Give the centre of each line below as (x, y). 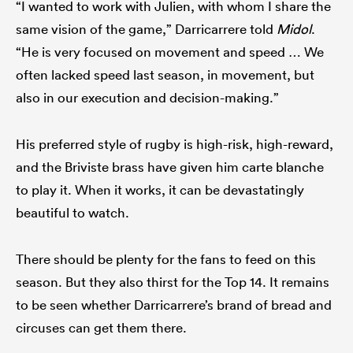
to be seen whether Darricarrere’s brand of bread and (174, 304)
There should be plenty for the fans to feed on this (166, 258)
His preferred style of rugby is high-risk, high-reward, (175, 143)
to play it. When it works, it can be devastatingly (160, 189)
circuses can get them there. (101, 327)
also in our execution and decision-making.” (147, 97)
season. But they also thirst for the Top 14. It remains (173, 281)
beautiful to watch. (72, 212)
